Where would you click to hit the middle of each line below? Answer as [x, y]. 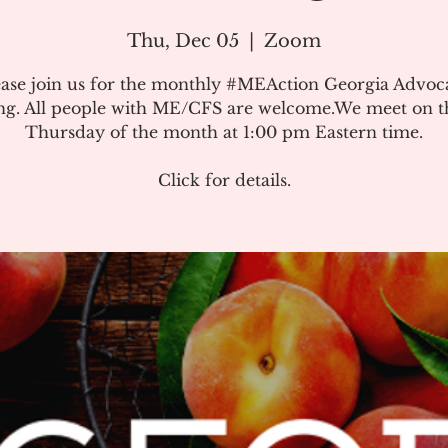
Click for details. [224, 180]
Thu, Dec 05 [183, 41]
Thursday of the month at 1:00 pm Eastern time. [224, 132]
